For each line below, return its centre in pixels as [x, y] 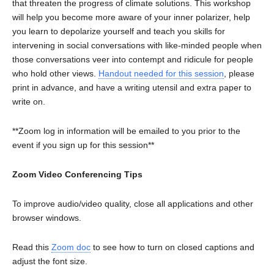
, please [239, 73]
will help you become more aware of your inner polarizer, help [131, 17]
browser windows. [47, 217]
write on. [29, 101]
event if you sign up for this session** [83, 145]
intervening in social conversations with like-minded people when [137, 45]
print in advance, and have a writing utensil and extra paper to [132, 87]
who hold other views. [55, 73]
